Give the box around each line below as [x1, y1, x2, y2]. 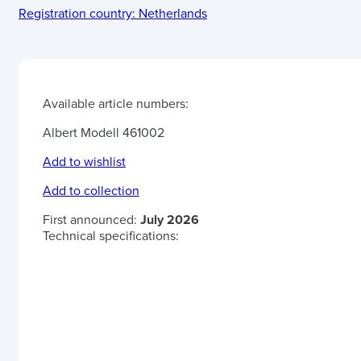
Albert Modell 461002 [43, 125, 164, 141]
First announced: [43, 212, 140, 228]
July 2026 [140, 212, 199, 228]
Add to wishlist [43, 154, 126, 170]
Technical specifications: [43, 228, 179, 244]
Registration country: [19, 6, 135, 22]
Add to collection [43, 183, 139, 199]
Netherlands [135, 6, 207, 22]
